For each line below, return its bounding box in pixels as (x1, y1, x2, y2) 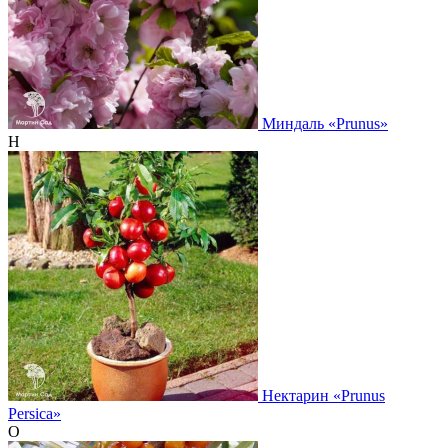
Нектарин (262, 386, 333, 404)
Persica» (8, 404, 61, 422)
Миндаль (262, 114, 328, 132)
